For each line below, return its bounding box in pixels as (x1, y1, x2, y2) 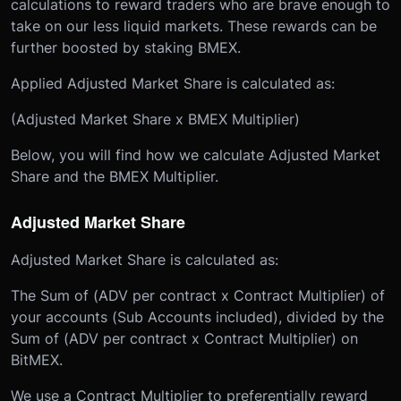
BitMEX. (11, 350, 63, 369)
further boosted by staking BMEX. (11, 38, 241, 56)
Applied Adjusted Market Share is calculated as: (11, 73, 335, 92)
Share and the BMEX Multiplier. (11, 166, 218, 185)
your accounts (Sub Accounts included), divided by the (11, 307, 384, 326)
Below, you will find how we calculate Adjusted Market (11, 145, 380, 164)
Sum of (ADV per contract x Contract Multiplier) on (11, 328, 358, 347)
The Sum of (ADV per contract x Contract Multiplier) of (11, 286, 385, 304)
